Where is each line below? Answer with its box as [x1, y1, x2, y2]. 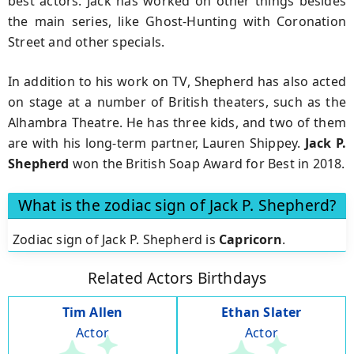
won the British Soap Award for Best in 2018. [69, 154, 345, 172]
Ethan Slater [221, 303, 302, 322]
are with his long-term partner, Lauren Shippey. [8, 134, 305, 152]
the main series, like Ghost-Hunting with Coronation [8, 12, 346, 30]
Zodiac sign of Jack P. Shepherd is [13, 230, 219, 248]
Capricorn [219, 230, 282, 248]
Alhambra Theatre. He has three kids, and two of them [8, 113, 346, 131]
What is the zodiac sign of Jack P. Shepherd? [17, 194, 337, 217]
